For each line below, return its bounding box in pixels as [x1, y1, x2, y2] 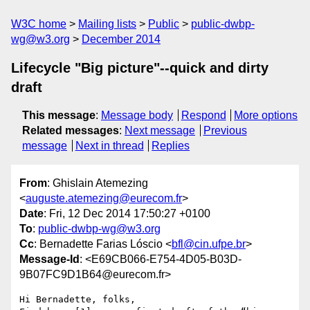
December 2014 [82, 33, 161, 45]
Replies [152, 140, 190, 152]
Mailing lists [78, 18, 136, 30]
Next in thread [75, 140, 144, 152]
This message [22, 109, 95, 121]
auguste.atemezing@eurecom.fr [26, 192, 182, 205]
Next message [125, 125, 195, 136]
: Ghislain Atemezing [47, 177, 148, 190]
